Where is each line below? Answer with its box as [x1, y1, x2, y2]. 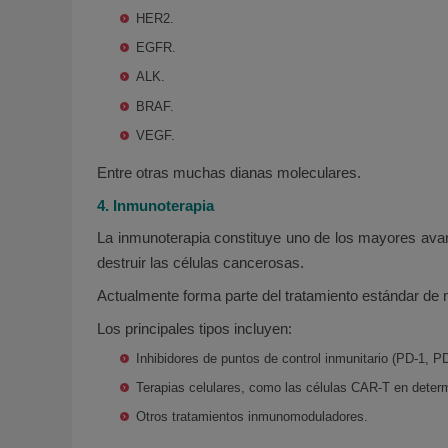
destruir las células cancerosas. [97, 254, 304, 272]
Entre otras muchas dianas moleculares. [97, 164, 361, 182]
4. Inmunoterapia [97, 196, 214, 214]
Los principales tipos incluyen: [97, 319, 292, 337]
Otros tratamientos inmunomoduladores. [136, 409, 369, 425]
